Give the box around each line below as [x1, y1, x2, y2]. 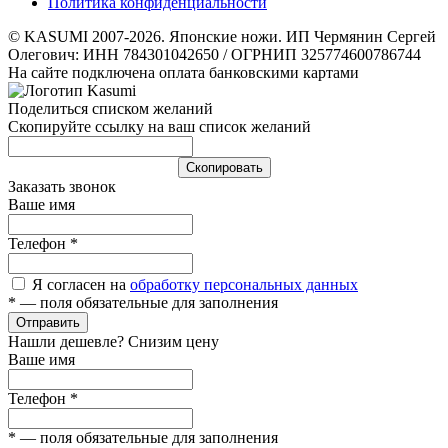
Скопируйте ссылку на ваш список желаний [8, 118, 311, 135]
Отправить [16, 315, 80, 330]
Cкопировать [185, 160, 263, 175]
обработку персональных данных [130, 276, 358, 293]
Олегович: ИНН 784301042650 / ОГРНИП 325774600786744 [8, 46, 421, 63]
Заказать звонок [8, 178, 116, 195]
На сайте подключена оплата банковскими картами [8, 64, 359, 81]
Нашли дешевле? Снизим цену [8, 333, 219, 350]
